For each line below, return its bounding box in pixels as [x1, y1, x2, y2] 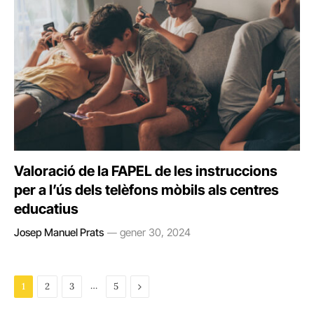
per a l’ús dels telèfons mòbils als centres [14, 182, 279, 198]
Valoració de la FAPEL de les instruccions [14, 163, 278, 179]
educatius [14, 200, 78, 217]
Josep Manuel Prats [14, 226, 104, 239]
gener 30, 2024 [120, 226, 191, 239]
